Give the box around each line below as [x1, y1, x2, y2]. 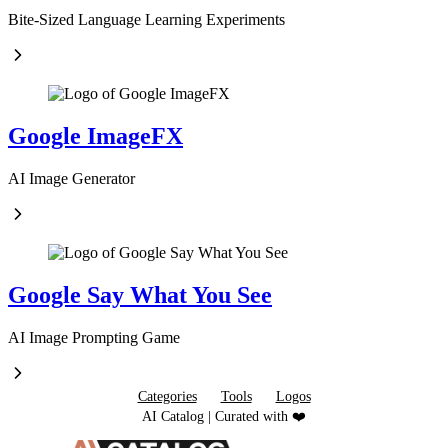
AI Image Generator [8, 169, 135, 187]
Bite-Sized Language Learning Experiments [8, 11, 285, 28]
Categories [137, 388, 197, 404]
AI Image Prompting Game [8, 328, 180, 346]
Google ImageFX [8, 122, 183, 149]
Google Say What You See [8, 281, 272, 308]
